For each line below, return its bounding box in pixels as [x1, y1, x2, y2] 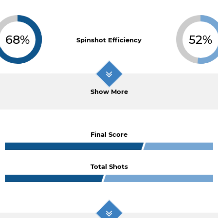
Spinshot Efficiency [76, 36, 142, 44]
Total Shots [90, 163, 128, 170]
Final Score [91, 130, 127, 138]
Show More [90, 88, 128, 95]
